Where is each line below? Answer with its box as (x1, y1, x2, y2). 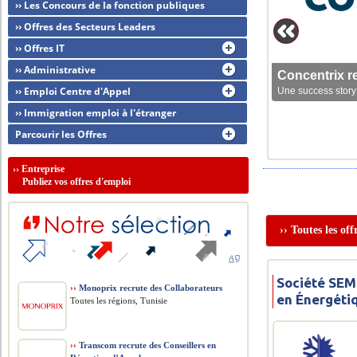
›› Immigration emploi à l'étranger (15, 106, 177, 120)
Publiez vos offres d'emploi (13, 176, 131, 187)
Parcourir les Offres (15, 127, 108, 141)
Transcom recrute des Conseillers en (76, 340, 217, 350)
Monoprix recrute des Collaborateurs (76, 283, 223, 292)
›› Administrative (15, 63, 96, 76)
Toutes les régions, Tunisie (70, 296, 168, 305)
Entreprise (22, 163, 65, 175)
